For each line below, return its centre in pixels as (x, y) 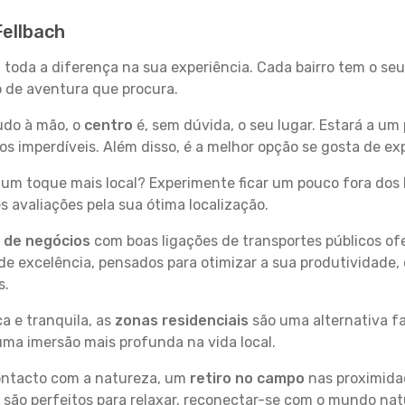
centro (108, 125)
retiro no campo (247, 378)
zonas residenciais (182, 320)
